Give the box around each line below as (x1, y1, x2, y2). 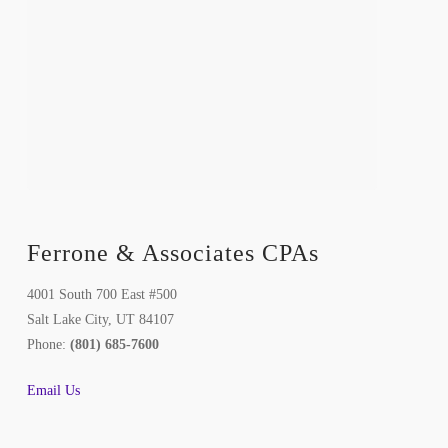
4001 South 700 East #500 (26, 286, 177, 302)
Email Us (26, 382, 80, 398)
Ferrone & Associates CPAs (26, 240, 319, 267)
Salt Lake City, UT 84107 (26, 311, 174, 327)
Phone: (26, 336, 70, 352)
